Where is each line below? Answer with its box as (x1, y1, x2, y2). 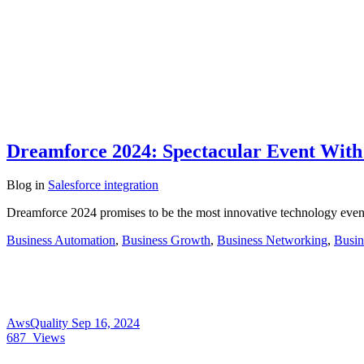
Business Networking (217, 233, 327, 248)
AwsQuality (6, 316, 71, 331)
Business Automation (6, 233, 115, 248)
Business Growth (122, 233, 210, 248)
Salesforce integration (48, 178, 158, 193)
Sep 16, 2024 (71, 316, 140, 331)
